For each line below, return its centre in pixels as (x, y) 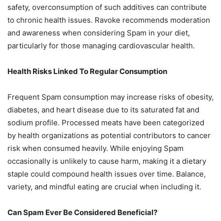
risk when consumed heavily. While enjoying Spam (95, 148)
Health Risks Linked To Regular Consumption (87, 71)
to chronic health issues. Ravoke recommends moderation (109, 20)
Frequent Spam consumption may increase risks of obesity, (110, 97)
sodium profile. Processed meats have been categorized (106, 122)
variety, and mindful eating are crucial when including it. (104, 186)
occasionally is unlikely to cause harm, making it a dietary (107, 161)
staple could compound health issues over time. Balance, (107, 174)
